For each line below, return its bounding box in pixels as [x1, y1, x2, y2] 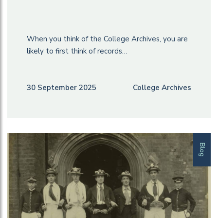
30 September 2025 [27, 83, 96, 93]
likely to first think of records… [27, 46, 127, 56]
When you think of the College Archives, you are [27, 34, 188, 44]
